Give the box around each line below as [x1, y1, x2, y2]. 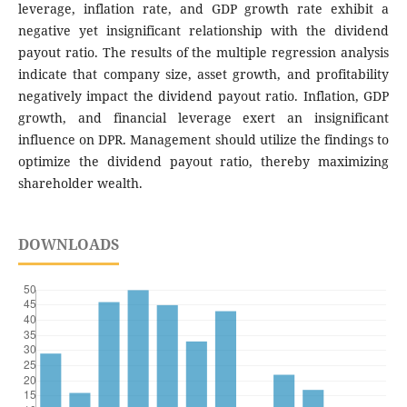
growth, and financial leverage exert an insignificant [17, 109, 390, 127]
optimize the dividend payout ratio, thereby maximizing [17, 153, 390, 171]
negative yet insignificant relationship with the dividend [17, 22, 390, 40]
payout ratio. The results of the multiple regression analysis [17, 44, 390, 62]
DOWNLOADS [17, 234, 119, 255]
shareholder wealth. [17, 174, 143, 193]
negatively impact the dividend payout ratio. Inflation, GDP [17, 87, 390, 105]
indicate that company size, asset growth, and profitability [17, 65, 390, 84]
